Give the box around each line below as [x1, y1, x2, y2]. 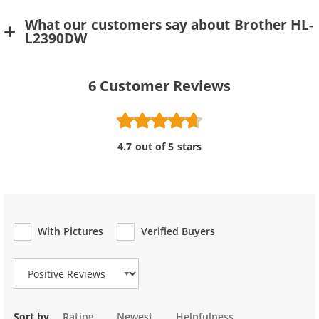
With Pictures [38, 224, 104, 238]
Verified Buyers [140, 224, 216, 238]
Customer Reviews [100, 76, 231, 95]
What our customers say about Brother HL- [25, 16, 314, 34]
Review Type [14, 237, 75, 251]
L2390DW [25, 29, 87, 48]
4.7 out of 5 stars [117, 140, 202, 153]
